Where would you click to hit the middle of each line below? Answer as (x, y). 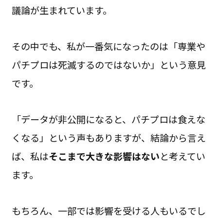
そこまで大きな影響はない (104, 156)
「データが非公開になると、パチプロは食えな (108, 119)
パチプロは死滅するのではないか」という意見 (109, 64)
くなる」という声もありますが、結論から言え (109, 137)
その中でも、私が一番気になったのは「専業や (108, 46)
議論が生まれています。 (62, 10)
